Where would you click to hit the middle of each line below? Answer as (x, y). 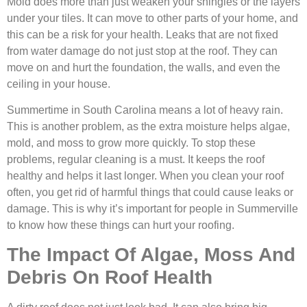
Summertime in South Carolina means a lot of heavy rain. (145, 110)
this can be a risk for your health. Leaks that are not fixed (143, 34)
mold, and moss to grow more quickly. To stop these (131, 143)
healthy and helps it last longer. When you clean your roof (145, 175)
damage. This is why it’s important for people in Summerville (152, 208)
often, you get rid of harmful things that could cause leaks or (150, 192)
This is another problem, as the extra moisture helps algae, (148, 126)
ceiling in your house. (59, 84)
